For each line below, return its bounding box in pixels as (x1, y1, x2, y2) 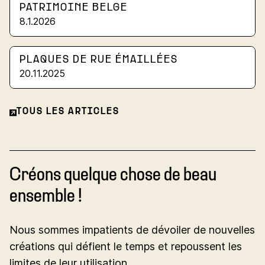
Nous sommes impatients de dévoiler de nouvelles (9, 224, 255, 237)
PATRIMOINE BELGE (20, 3, 128, 14)
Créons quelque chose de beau (9, 167, 216, 185)
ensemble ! (9, 188, 82, 206)
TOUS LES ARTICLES (17, 108, 119, 117)
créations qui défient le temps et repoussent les (9, 240, 242, 253)
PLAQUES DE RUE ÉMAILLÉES (20, 55, 178, 66)
